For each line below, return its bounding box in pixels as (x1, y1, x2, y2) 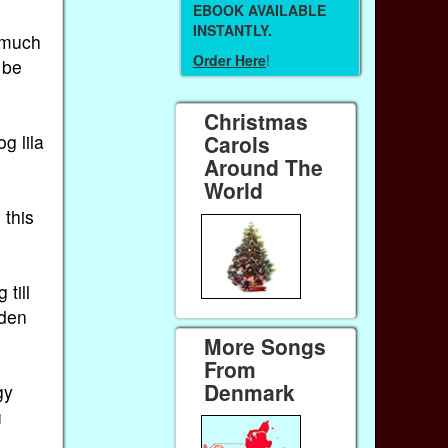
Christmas (204, 106, 309, 137)
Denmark (204, 377, 296, 407)
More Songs (204, 331, 327, 361)
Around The (204, 152, 324, 183)
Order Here (192, 50, 266, 71)
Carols (204, 129, 271, 160)
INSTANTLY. (192, 19, 272, 40)
